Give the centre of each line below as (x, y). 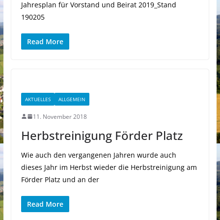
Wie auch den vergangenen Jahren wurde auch (98, 155)
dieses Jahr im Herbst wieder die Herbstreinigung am (109, 167)
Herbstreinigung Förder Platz (102, 135)
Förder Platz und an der (60, 179)
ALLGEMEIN (72, 99)
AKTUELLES (38, 99)
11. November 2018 (60, 116)
